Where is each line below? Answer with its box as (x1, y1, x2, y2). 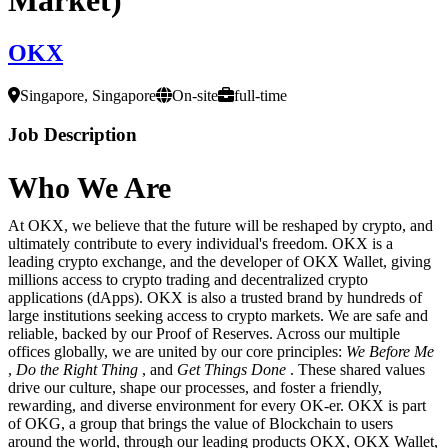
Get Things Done (177, 360, 290, 378)
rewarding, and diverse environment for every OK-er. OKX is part (8, 396, 426, 414)
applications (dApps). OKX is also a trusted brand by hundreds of (8, 288, 422, 306)
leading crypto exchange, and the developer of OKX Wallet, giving (8, 252, 431, 270)
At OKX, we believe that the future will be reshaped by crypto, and (8, 216, 433, 234)
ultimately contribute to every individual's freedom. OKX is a (8, 234, 393, 252)
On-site (172, 87, 218, 105)
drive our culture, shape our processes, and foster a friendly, (8, 378, 382, 396)
